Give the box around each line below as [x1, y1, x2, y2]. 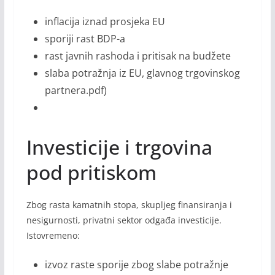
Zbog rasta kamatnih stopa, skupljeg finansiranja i [26, 199, 232, 211]
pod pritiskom [26, 159, 157, 186]
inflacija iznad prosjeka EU [44, 15, 165, 29]
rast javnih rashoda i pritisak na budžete [44, 49, 231, 63]
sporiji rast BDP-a [44, 32, 125, 46]
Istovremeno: [26, 230, 80, 242]
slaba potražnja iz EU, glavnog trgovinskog [44, 66, 240, 80]
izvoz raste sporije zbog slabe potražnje [44, 258, 228, 272]
